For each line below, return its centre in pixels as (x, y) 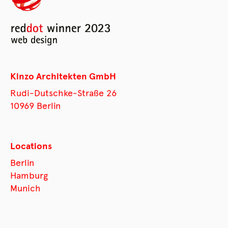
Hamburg (29, 175)
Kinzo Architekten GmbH (63, 76)
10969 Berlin (35, 106)
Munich (25, 188)
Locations (31, 146)
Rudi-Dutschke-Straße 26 (63, 93)
